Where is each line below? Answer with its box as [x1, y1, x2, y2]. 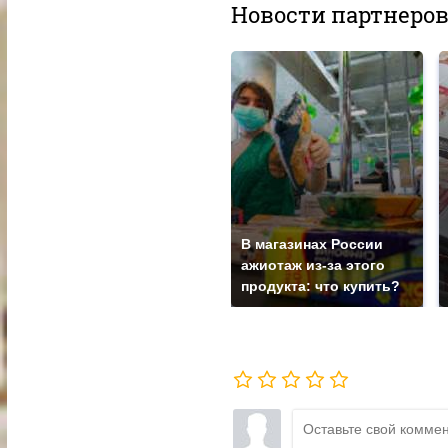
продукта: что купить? [240, 278, 400, 295]
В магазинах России [240, 236, 383, 253]
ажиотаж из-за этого [240, 257, 385, 274]
